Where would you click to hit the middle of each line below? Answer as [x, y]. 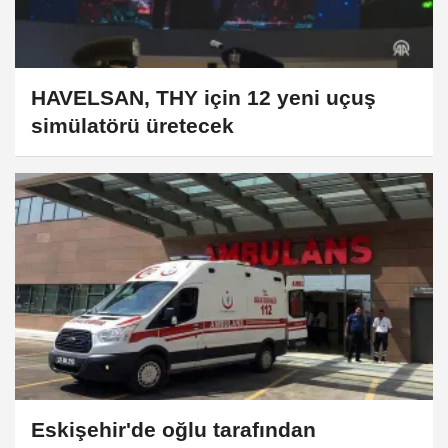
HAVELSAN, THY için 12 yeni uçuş [203, 98]
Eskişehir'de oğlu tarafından [173, 430]
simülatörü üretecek [132, 126]
